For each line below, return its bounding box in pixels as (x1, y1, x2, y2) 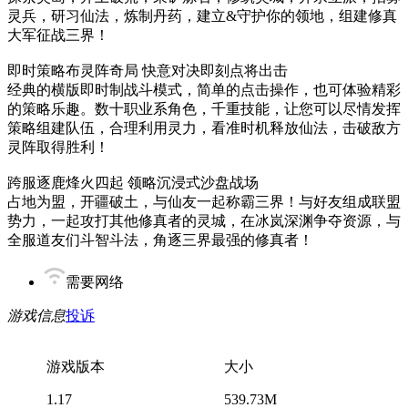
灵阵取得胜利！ (7, 139, 109, 155)
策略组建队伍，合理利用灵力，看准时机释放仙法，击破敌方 (7, 120, 401, 136)
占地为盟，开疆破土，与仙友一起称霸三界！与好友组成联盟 (7, 194, 401, 209)
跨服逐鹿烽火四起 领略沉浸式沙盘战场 (7, 175, 259, 190)
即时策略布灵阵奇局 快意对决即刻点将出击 (7, 63, 288, 78)
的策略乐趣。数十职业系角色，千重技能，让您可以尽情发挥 (7, 101, 401, 117)
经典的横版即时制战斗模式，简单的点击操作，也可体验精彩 (7, 82, 401, 97)
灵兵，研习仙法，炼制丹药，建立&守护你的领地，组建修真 (7, 8, 397, 24)
